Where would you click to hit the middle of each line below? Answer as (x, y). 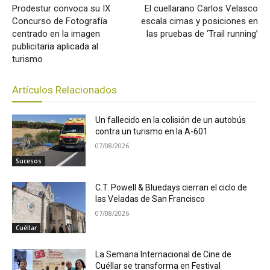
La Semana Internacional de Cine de (164, 255)
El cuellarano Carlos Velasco (201, 8)
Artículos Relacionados (64, 89)
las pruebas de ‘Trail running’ (202, 33)
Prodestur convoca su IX (61, 8)
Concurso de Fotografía (60, 21)
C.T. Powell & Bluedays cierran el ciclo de (171, 187)
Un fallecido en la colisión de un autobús (171, 120)
